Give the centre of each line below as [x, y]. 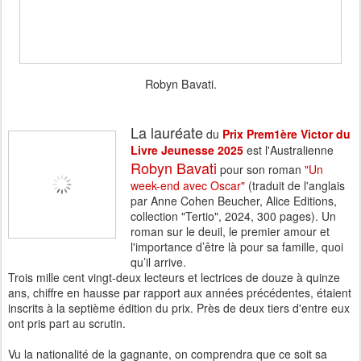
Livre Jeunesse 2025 [187, 150]
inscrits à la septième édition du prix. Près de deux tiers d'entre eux [179, 308]
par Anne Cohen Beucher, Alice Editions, [234, 201]
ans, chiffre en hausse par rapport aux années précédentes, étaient [180, 293]
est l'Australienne [288, 150]
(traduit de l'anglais [295, 185]
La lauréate [167, 132]
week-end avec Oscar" [188, 185]
